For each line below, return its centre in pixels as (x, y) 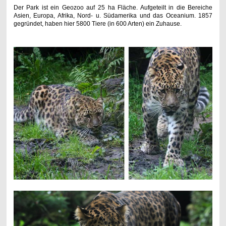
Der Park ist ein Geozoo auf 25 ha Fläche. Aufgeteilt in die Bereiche (113, 8)
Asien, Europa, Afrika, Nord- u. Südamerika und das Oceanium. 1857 (113, 16)
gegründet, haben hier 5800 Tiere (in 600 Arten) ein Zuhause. (97, 24)
